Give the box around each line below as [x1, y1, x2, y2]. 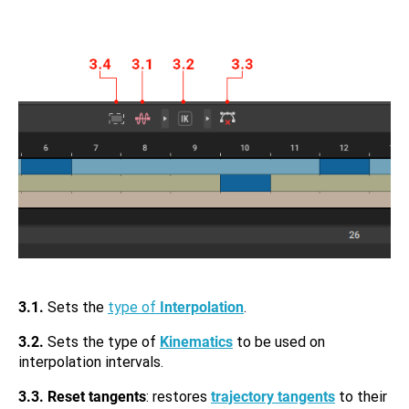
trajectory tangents [211, 388, 335, 405]
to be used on [233, 333, 325, 351]
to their [335, 388, 387, 405]
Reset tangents [47, 388, 146, 405]
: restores [146, 388, 211, 405]
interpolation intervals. [18, 353, 163, 371]
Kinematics [160, 333, 233, 351]
